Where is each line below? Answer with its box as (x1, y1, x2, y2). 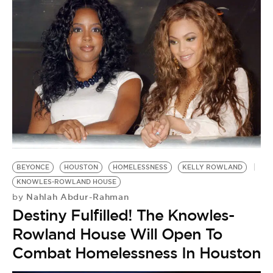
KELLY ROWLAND (182, 163, 243, 171)
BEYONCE (16, 163, 49, 171)
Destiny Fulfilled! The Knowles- (12, 205, 234, 225)
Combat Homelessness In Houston (12, 243, 261, 263)
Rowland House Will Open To (12, 224, 222, 244)
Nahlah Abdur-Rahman (23, 191, 129, 202)
